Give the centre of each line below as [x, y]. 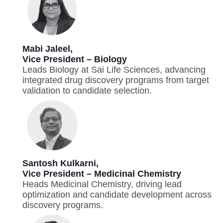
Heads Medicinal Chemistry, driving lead [102, 184]
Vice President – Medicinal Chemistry [102, 174]
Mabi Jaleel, [48, 49]
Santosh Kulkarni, [60, 164]
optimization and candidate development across [117, 195]
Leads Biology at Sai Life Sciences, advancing [114, 69]
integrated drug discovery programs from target [116, 80]
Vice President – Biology [75, 59]
